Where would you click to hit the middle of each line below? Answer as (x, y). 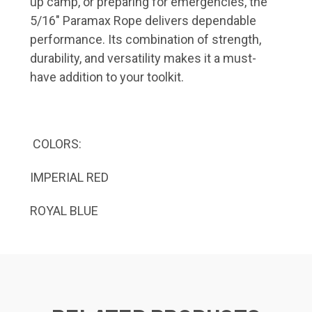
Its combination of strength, (185, 39)
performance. (68, 39)
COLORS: (56, 143)
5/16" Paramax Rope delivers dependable (143, 20)
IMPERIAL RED (69, 177)
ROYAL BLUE (64, 210)
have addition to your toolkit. (107, 77)
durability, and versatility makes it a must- (143, 58)
